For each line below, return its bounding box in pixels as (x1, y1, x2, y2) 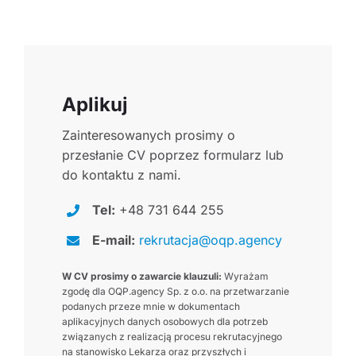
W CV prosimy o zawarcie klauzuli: (61, 269, 222, 282)
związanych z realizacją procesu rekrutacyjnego (61, 330, 282, 342)
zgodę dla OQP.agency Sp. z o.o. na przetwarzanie (61, 284, 289, 297)
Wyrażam (221, 269, 269, 282)
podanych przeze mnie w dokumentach (61, 300, 240, 312)
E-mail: (92, 232, 136, 249)
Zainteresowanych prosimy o (61, 127, 235, 144)
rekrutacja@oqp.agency (139, 232, 283, 249)
